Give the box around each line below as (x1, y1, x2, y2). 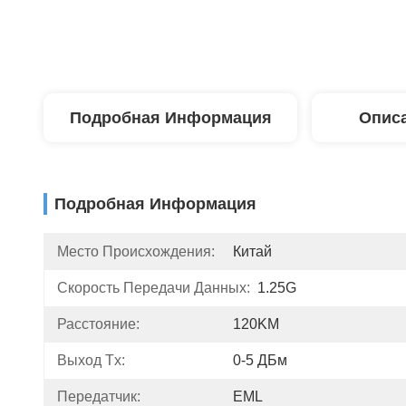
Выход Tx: (57, 353, 125, 368)
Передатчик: (57, 389, 140, 404)
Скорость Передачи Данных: (57, 280, 250, 295)
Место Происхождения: (57, 244, 215, 259)
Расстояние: (57, 316, 140, 332)
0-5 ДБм (233, 353, 287, 368)
